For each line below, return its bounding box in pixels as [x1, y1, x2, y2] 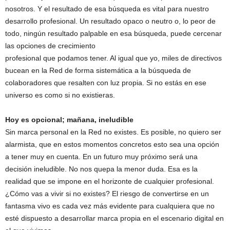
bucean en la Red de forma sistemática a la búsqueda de [5, 66, 191, 74]
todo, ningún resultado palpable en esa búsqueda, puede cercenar [5, 29, 222, 37]
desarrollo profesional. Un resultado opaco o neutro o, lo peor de [5, 17, 216, 25]
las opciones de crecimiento [5, 42, 95, 50]
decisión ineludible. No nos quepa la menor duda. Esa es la [5, 165, 198, 173]
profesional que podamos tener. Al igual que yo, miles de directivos [5, 54, 222, 62]
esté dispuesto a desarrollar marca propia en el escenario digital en [5, 214, 224, 222]
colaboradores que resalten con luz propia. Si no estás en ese [5, 79, 206, 87]
